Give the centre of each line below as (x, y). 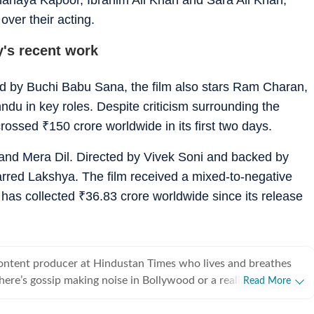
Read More (267, 281)
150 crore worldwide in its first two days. (161, 126)
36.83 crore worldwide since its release (194, 196)
